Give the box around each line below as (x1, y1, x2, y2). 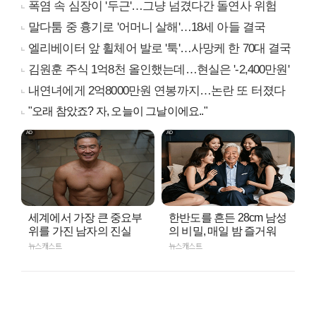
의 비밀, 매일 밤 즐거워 (169, 225, 276, 238)
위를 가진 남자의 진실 (28, 225, 132, 238)
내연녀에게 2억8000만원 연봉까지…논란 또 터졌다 (28, 84, 286, 98)
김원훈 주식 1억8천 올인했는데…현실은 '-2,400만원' (28, 63, 289, 77)
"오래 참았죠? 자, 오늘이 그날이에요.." (28, 105, 207, 118)
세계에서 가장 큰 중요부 (28, 212, 142, 224)
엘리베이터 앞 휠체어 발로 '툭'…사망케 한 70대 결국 (28, 42, 291, 56)
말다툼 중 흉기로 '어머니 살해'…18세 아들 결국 (28, 20, 266, 35)
